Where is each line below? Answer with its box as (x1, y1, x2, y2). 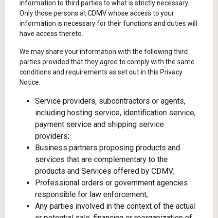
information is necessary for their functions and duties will (19, 19, 197, 27)
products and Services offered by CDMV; (35, 166, 175, 176)
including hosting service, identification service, (35, 108, 196, 117)
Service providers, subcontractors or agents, (35, 96, 185, 106)
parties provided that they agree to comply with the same (19, 58, 195, 66)
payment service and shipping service (35, 120, 164, 129)
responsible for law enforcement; (35, 190, 148, 199)
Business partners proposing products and (35, 143, 180, 152)
